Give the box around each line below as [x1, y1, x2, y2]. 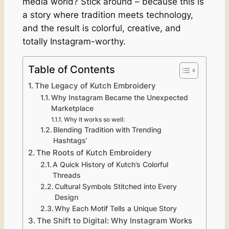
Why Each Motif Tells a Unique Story [55, 204, 177, 213]
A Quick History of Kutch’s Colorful [53, 161, 169, 169]
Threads [53, 171, 81, 180]
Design [55, 193, 79, 202]
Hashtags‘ [53, 136, 87, 145]
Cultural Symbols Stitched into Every [55, 182, 177, 191]
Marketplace [51, 104, 94, 113]
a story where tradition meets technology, [22, 9, 193, 20]
